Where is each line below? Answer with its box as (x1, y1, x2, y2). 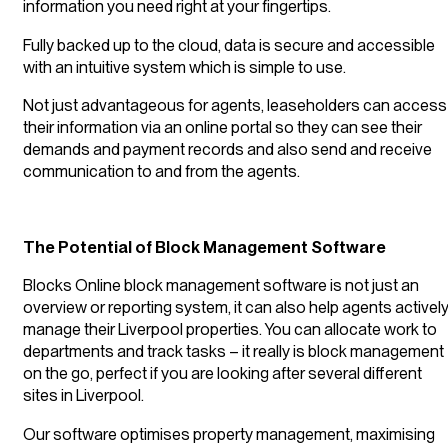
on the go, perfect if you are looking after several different (23, 363, 422, 384)
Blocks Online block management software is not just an (23, 275, 419, 296)
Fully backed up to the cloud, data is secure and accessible (23, 34, 435, 55)
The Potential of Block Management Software (23, 237, 386, 258)
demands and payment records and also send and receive (23, 138, 432, 159)
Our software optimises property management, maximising (23, 423, 435, 444)
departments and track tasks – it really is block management (23, 341, 444, 362)
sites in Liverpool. (23, 385, 144, 406)
